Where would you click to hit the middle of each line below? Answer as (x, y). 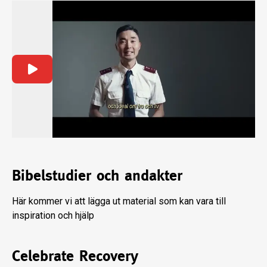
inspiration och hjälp (53, 215)
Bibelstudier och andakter (97, 175)
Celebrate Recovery (75, 255)
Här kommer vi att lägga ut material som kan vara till (119, 201)
